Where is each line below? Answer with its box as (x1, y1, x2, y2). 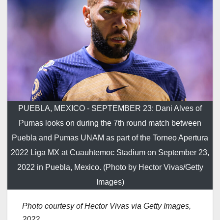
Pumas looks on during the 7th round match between (19, 119, 201, 128)
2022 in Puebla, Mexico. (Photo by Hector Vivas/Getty (17, 163, 203, 172)
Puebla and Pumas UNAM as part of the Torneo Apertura (12, 134, 208, 142)
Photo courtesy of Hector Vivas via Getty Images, (22, 202, 191, 211)
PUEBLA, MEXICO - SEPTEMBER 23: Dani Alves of (18, 104, 202, 113)
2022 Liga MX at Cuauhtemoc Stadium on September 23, (11, 148, 209, 157)
